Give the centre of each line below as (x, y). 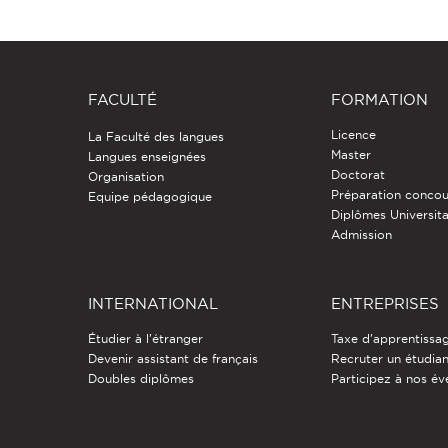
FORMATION (380, 100)
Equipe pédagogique (149, 197)
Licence (354, 135)
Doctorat (358, 175)
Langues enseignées (146, 157)
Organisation (125, 177)
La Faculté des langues (155, 137)
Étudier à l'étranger (145, 339)
